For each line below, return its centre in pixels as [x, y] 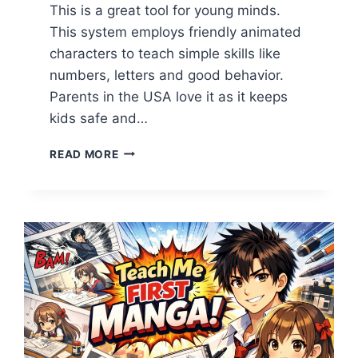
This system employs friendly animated [176, 32]
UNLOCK [143, 217]
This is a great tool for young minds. [165, 10]
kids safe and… [99, 118]
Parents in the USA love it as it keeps [169, 96]
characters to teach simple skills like [165, 53]
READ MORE [84, 154]
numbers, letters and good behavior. [167, 75]
